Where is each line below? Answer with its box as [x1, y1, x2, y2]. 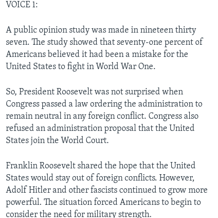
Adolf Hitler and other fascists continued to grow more [6, 185, 208, 195]
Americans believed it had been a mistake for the [6, 50, 188, 59]
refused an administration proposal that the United [6, 124, 195, 133]
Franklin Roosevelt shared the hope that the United [6, 161, 196, 171]
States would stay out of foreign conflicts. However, [6, 173, 195, 183]
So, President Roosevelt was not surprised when [6, 87, 183, 97]
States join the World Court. [6, 136, 109, 145]
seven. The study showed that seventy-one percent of [6, 37, 203, 47]
